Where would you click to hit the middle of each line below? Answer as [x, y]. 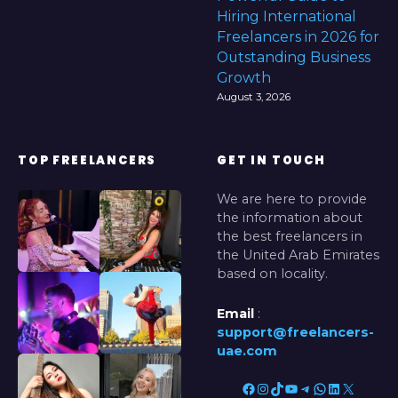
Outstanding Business [294, 58]
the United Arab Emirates [298, 255]
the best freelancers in [290, 237]
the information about [290, 218]
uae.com [247, 351]
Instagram [262, 387]
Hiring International [287, 17]
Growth [244, 78]
